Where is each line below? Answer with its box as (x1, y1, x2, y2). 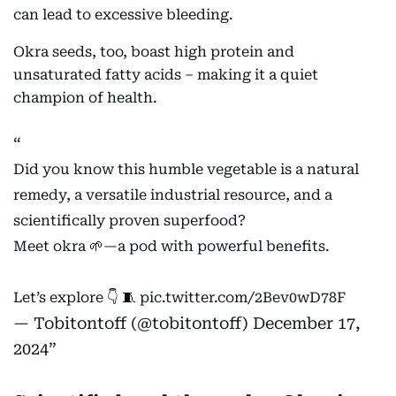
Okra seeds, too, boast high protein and (13, 43, 294, 60)
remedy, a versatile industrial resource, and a (13, 187, 332, 203)
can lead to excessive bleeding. (13, 6, 233, 23)
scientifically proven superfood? (13, 212, 246, 229)
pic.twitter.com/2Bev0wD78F (140, 289, 346, 306)
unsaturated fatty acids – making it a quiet (13, 66, 318, 83)
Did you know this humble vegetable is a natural (13, 161, 359, 178)
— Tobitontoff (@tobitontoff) (13, 314, 253, 332)
